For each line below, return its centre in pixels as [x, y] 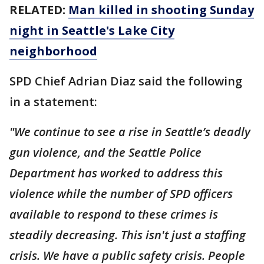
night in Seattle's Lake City [92, 30]
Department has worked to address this [116, 173]
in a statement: [55, 102]
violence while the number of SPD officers [121, 194]
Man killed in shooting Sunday [161, 10]
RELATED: [39, 10]
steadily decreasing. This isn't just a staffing [128, 235]
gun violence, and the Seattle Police [105, 152]
